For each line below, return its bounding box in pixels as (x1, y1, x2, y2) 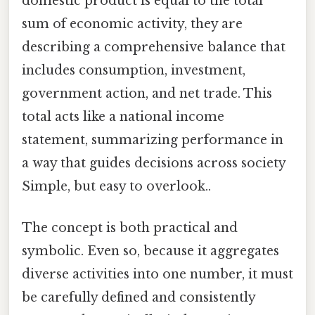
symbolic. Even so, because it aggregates (22, 243, 279, 259)
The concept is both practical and (22, 220, 238, 236)
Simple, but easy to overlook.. (22, 178, 211, 194)
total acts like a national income (22, 108, 224, 124)
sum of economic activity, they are (22, 15, 243, 32)
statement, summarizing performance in (22, 131, 283, 148)
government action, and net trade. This (22, 85, 272, 101)
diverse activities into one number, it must (22, 266, 293, 283)
